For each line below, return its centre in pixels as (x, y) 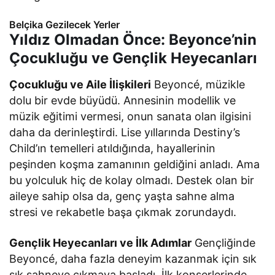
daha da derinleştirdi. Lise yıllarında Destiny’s (125, 132)
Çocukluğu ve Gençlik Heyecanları (133, 58)
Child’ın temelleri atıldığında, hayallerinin (113, 148)
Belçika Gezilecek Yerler (64, 24)
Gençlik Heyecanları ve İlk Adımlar (101, 242)
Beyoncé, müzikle (198, 84)
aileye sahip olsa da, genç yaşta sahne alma (122, 196)
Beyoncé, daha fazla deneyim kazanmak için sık (133, 258)
